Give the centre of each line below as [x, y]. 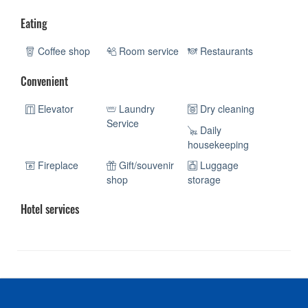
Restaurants [225, 51]
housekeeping [219, 145]
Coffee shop [63, 51]
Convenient [44, 81]
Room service [148, 51]
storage [205, 180]
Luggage [218, 165]
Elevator [54, 109]
